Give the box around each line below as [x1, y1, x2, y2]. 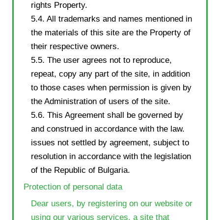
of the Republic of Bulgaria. [31, 165, 130, 175]
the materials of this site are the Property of [31, 27, 191, 37]
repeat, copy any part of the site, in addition [31, 69, 190, 79]
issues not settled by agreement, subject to [31, 137, 189, 147]
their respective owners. [31, 41, 119, 51]
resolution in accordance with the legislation [31, 151, 191, 161]
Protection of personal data [24, 182, 122, 192]
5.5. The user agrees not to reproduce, [31, 55, 172, 65]
